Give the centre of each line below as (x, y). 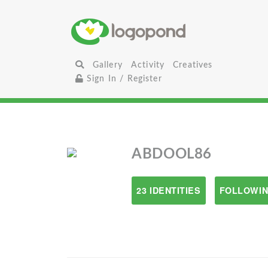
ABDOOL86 (172, 154)
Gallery (107, 65)
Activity (148, 65)
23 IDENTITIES (169, 190)
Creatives (193, 65)
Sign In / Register (123, 79)
